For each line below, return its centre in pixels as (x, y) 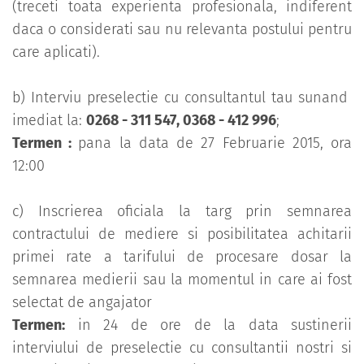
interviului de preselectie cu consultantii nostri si (182, 348)
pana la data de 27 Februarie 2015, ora (215, 143)
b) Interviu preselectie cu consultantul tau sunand (182, 98)
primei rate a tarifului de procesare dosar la (182, 257)
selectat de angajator (82, 303)
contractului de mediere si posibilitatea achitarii (182, 234)
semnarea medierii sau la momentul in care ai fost (182, 280)
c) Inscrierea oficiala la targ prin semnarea (182, 212)
